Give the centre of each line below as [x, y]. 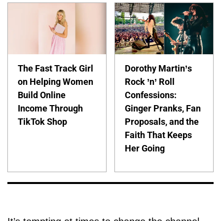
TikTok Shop [42, 121]
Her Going [145, 148]
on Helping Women [55, 81]
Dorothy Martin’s [159, 68]
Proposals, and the [162, 121]
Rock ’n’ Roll [150, 81]
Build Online [42, 95]
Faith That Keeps [159, 135]
